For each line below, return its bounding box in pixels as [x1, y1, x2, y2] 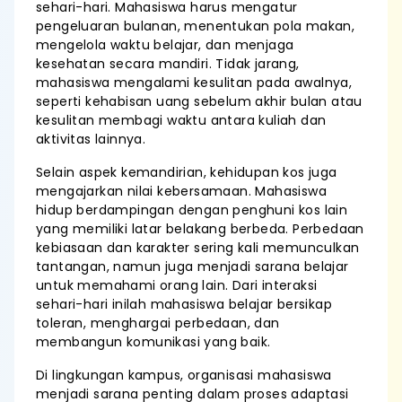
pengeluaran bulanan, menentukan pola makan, [36, 17, 355, 35]
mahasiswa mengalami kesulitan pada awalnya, [36, 74, 353, 92]
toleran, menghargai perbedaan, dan [36, 314, 280, 332]
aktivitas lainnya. [36, 130, 146, 148]
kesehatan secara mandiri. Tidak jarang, [36, 55, 300, 73]
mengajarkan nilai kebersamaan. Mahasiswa [36, 182, 327, 200]
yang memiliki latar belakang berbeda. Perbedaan [36, 220, 364, 238]
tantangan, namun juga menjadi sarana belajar [36, 258, 349, 275]
